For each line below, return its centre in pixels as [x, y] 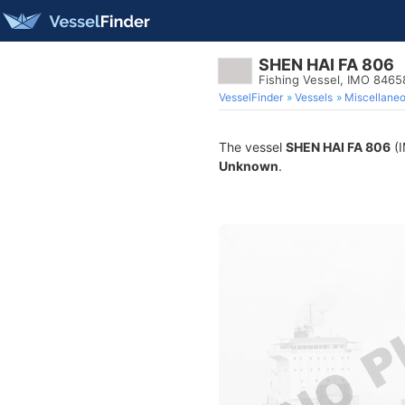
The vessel [252, 147]
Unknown [249, 166]
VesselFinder [251, 97]
